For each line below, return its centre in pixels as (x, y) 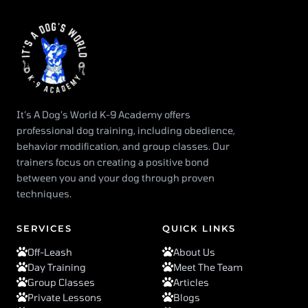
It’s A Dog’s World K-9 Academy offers (103, 115)
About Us (194, 252)
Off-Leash (50, 252)
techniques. (44, 194)
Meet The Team (208, 267)
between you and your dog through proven (115, 178)
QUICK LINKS (199, 229)
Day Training (57, 267)
